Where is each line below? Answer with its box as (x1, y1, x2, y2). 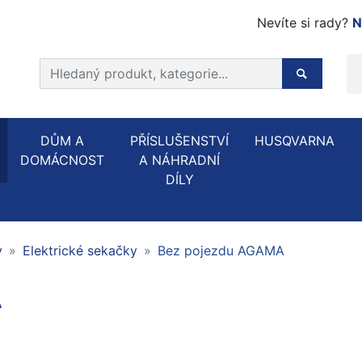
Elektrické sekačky (23, 242, 137, 259)
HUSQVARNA (255, 133, 335, 149)
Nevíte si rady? (257, 15, 352, 31)
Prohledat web (38, 59, 128, 75)
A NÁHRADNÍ (139, 152, 220, 168)
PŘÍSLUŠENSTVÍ (130, 133, 229, 149)
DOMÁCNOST (20, 152, 104, 168)
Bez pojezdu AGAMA (158, 242, 284, 259)
